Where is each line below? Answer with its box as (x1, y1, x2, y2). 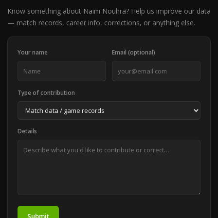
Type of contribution (18, 89, 75, 97)
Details (18, 127, 37, 135)
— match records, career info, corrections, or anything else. (7, 18, 195, 27)
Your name (18, 48, 48, 56)
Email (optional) (112, 48, 155, 56)
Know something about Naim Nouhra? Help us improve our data (7, 6, 211, 16)
